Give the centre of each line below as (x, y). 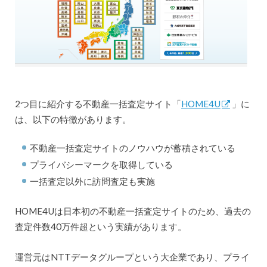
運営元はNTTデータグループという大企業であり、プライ (132, 257)
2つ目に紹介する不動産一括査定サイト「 (98, 103)
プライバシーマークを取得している (102, 165)
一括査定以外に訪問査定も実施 (93, 181)
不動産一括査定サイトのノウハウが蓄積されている (133, 148)
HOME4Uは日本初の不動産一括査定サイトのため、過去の (133, 211)
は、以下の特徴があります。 (73, 119)
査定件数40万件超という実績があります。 (100, 227)
